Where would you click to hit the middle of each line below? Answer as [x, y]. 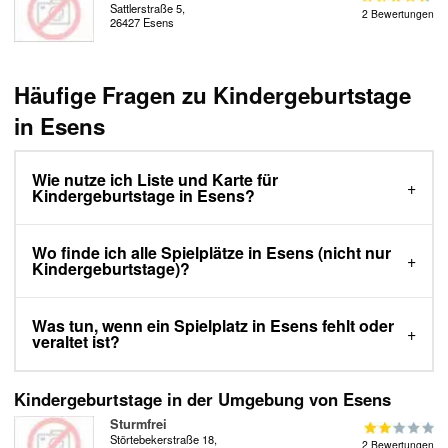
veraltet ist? [76, 342]
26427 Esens [142, 22]
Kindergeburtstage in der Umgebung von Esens [202, 399]
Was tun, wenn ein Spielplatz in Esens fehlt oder [213, 326]
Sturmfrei [138, 424]
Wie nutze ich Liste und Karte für [155, 180]
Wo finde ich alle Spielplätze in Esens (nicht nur [211, 253]
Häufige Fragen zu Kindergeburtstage [212, 95]
